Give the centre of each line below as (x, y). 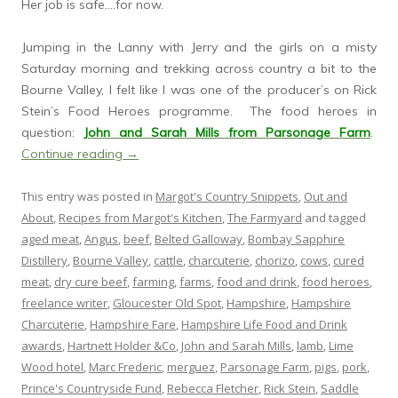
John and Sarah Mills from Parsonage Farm (227, 133)
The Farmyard (265, 218)
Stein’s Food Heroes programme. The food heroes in (199, 111)
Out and (326, 197)
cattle (168, 261)
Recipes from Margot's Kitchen (140, 218)
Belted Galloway (199, 239)
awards (42, 346)
